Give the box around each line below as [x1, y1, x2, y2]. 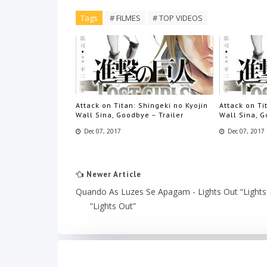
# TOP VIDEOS [153, 13, 203, 23]
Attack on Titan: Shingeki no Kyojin [76, 100, 208, 110]
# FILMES [110, 13, 141, 23]
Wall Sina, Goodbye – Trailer [76, 110, 184, 119]
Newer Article [84, 169, 141, 179]
